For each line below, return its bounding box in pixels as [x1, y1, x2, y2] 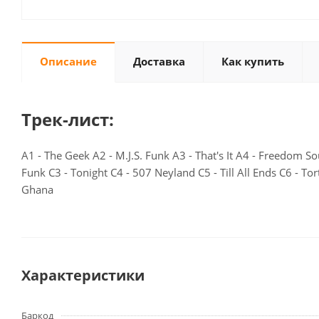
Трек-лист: [21, 108, 114, 132]
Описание [40, 54, 97, 69]
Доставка [133, 54, 185, 69]
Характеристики [21, 266, 145, 286]
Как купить [221, 54, 284, 69]
